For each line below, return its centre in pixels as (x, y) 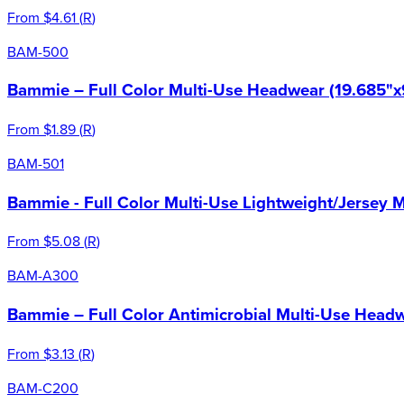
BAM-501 (36, 163)
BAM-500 (38, 51)
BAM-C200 (43, 387)
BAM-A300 (43, 275)
